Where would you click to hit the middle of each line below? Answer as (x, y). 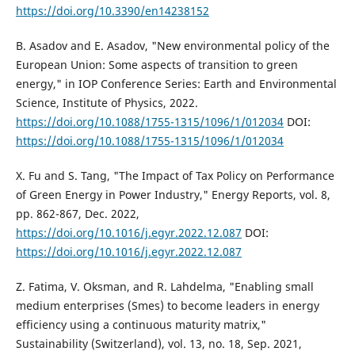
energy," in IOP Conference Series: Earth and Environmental (176, 84)
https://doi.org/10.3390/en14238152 (112, 11)
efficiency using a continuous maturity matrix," (141, 325)
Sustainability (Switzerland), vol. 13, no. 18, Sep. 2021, (158, 344)
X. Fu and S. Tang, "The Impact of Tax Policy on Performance (175, 176)
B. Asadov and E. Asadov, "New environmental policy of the (172, 46)
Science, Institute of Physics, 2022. (107, 103)
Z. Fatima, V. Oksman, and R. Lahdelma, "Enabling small (164, 287)
